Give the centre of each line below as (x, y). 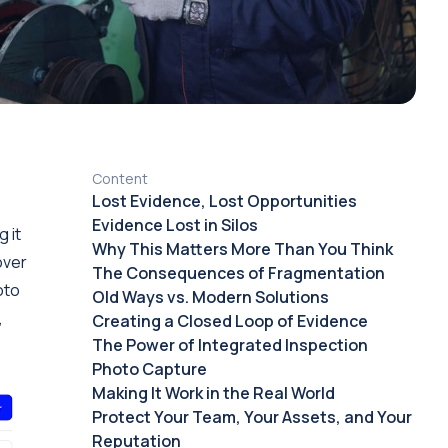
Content (119, 178)
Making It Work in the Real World (213, 393)
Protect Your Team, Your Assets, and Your (251, 417)
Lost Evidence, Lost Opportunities (224, 201)
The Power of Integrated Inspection (229, 345)
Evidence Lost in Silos (174, 225)
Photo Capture (149, 369)
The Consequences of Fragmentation (238, 273)
